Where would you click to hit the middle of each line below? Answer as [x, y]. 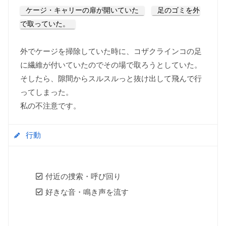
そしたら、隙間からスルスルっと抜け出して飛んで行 [111, 78]
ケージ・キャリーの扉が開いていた [82, 11]
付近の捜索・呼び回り [83, 176]
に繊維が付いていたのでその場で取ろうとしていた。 [111, 65]
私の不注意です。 [50, 106]
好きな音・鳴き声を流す [87, 192]
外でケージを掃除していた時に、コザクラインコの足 [111, 51]
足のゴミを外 [179, 11]
